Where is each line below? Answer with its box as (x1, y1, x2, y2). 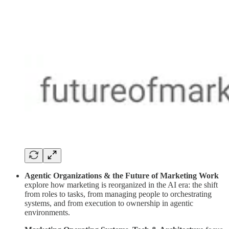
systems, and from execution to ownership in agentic (25, 199, 193, 208)
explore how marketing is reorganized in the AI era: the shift (25, 180, 218, 190)
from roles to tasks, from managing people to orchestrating (25, 190, 212, 199)
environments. (25, 208, 70, 217)
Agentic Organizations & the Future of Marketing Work (25, 171, 219, 180)
